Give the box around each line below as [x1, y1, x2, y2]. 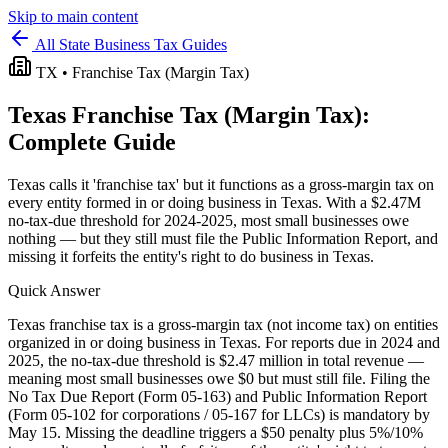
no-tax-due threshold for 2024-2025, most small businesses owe [8, 211, 409, 229]
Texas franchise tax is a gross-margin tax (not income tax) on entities [8, 315, 438, 333]
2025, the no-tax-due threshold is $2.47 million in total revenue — [8, 351, 424, 369]
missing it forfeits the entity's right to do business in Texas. [8, 247, 374, 265]
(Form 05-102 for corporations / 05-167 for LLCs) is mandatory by [8, 405, 430, 423]
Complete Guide [8, 128, 176, 155]
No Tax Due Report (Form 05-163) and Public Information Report [8, 387, 427, 405]
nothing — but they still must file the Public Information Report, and [8, 229, 438, 247]
